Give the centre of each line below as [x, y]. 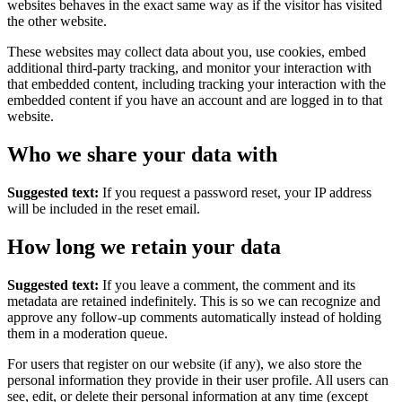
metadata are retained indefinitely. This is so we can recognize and [194, 301]
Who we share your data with [142, 154]
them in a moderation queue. [87, 333]
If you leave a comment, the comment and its [229, 284]
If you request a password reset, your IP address [237, 192]
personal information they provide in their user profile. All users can [198, 380]
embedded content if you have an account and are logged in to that [195, 100]
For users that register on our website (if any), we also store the [184, 363]
